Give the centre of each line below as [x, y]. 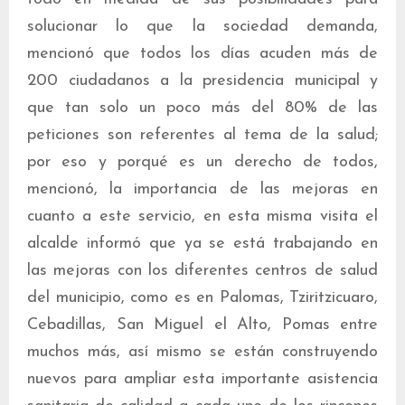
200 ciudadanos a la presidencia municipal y [202, 81]
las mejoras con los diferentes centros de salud [202, 271]
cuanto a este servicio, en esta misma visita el [202, 217]
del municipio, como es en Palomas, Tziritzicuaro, [202, 298]
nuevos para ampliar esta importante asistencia [202, 379]
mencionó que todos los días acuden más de [202, 54]
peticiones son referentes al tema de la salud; [202, 135]
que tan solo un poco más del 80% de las [202, 108]
